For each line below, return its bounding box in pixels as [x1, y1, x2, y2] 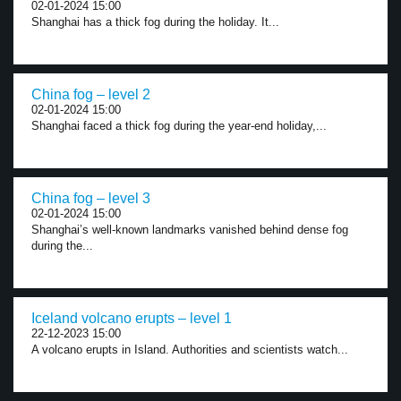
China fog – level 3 [31, 191, 150, 206]
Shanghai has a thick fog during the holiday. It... [31, 15, 279, 29]
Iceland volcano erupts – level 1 [31, 311, 232, 326]
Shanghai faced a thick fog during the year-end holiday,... [31, 119, 327, 132]
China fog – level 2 [31, 87, 150, 102]
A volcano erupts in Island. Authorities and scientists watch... [31, 343, 348, 356]
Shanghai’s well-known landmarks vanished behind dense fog [31, 223, 348, 236]
